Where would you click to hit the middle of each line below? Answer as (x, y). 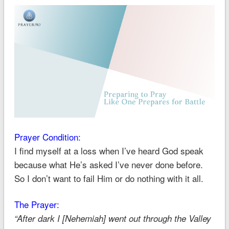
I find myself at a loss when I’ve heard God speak (109, 151)
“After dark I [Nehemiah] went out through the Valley (112, 219)
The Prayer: (37, 204)
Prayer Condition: (49, 137)
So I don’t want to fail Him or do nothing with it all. (109, 178)
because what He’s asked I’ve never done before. (108, 165)
